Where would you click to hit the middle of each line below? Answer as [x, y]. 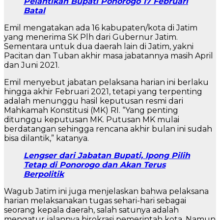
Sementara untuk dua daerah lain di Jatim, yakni [99, 47]
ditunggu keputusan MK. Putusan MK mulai [92, 120]
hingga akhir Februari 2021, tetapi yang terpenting [103, 92]
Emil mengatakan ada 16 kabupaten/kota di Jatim [101, 28]
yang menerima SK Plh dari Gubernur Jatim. [91, 37]
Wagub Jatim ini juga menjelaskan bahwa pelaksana [106, 192]
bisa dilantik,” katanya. [46, 138]
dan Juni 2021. [32, 65]
